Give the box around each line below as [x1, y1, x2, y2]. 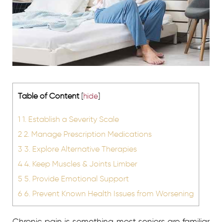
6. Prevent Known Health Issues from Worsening [22, 188, 194, 199]
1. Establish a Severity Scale [20, 114, 119, 124]
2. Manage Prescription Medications [22, 129, 152, 139]
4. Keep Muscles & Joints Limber [22, 159, 137, 169]
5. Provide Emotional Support [22, 173, 129, 184]
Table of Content [18, 90, 79, 101]
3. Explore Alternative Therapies [22, 144, 137, 154]
